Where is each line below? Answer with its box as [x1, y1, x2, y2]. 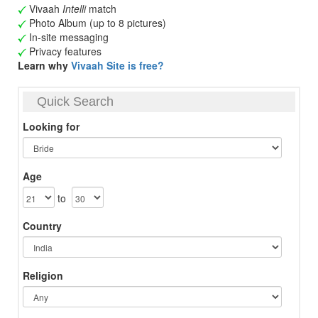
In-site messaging [26, 30, 109, 44]
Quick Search [37, 94, 114, 109]
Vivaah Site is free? [71, 58, 164, 72]
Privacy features [26, 44, 102, 58]
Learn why [18, 58, 71, 72]
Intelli [62, 1, 86, 16]
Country [23, 219, 62, 233]
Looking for [23, 119, 79, 133]
